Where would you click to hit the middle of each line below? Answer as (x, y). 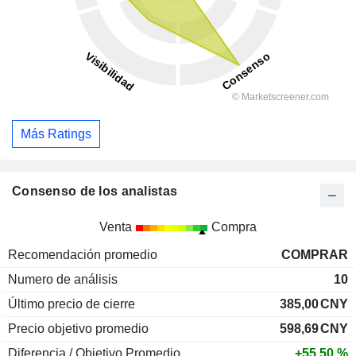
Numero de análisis (63, 280)
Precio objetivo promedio (78, 329)
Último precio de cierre (72, 304)
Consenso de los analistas (95, 192)
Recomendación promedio (83, 255)
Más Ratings (56, 133)
